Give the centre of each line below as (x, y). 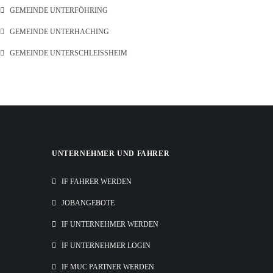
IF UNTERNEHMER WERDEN (110, 224)
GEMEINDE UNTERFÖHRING (59, 10)
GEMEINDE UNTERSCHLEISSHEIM (65, 53)
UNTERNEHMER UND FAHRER (111, 154)
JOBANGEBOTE (88, 203)
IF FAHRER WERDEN (97, 182)
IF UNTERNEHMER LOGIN (106, 246)
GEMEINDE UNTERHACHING (59, 32)
